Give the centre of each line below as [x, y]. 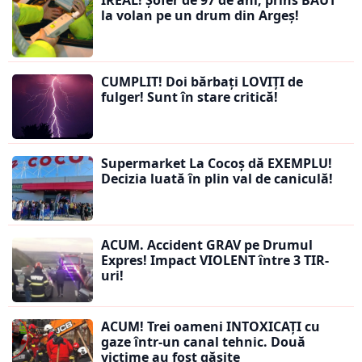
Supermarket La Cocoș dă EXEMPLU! [217, 164]
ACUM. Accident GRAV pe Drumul [207, 245]
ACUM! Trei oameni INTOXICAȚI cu [210, 327]
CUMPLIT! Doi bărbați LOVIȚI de [202, 82]
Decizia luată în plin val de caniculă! [217, 179]
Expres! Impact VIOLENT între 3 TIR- [215, 261]
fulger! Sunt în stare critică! [189, 97]
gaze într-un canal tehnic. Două [203, 342]
